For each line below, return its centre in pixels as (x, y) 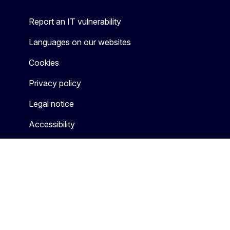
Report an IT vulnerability (75, 21)
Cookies (44, 62)
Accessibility (52, 124)
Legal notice (51, 103)
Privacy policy (55, 83)
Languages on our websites (80, 42)
